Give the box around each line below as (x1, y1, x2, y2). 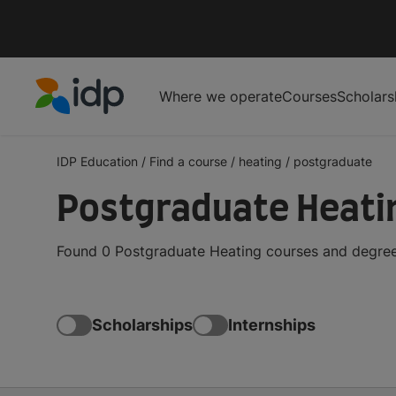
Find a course (149, 153, 227, 169)
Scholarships (92, 316, 193, 335)
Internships (228, 316, 316, 335)
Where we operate (159, 87, 282, 105)
